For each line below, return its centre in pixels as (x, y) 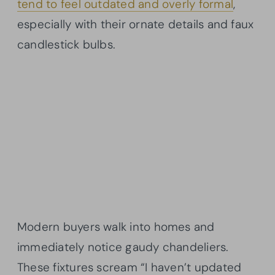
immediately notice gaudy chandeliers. (123, 247)
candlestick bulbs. (67, 45)
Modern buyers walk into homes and (116, 227)
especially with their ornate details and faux (136, 25)
